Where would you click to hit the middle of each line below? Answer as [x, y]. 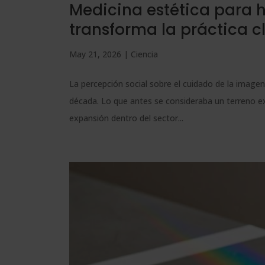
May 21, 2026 [95, 54]
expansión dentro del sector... [126, 118]
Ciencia [144, 54]
